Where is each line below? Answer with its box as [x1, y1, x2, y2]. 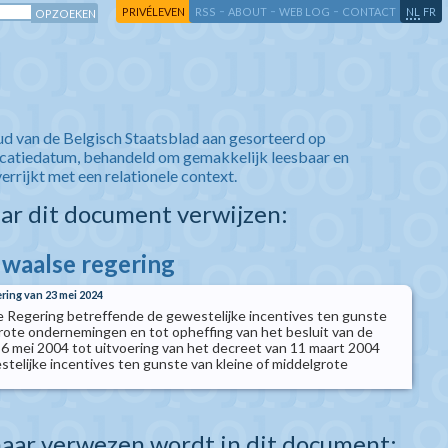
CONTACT [342, 5, 396, 18]
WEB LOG [279, 5, 330, 18]
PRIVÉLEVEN [122, 5, 185, 18]
